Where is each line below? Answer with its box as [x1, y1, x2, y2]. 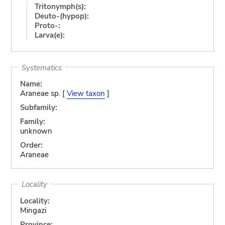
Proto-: [34, 20, 60, 31]
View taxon [66, 88, 105, 98]
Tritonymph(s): [34, 1, 86, 12]
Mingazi [20, 205, 46, 215]
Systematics [21, 62, 62, 72]
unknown [20, 126, 52, 136]
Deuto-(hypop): [34, 11, 89, 21]
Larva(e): [34, 30, 65, 40]
